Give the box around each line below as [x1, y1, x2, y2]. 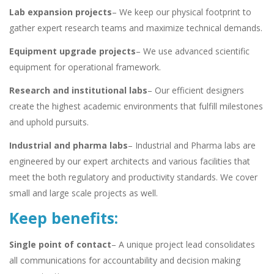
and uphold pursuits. [9, 116, 89, 128]
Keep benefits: [9, 207, 118, 229]
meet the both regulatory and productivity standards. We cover [9, 171, 257, 183]
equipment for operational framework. [9, 61, 161, 73]
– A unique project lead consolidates [111, 239, 255, 251]
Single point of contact [9, 239, 111, 251]
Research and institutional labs [9, 84, 147, 97]
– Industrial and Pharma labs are [128, 139, 256, 152]
